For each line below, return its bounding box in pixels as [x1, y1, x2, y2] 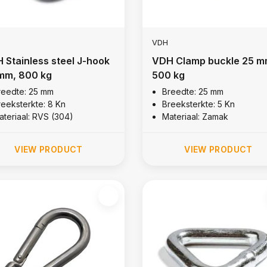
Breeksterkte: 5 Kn [162, 98, 235, 109]
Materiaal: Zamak [162, 111, 228, 122]
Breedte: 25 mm [162, 86, 223, 97]
